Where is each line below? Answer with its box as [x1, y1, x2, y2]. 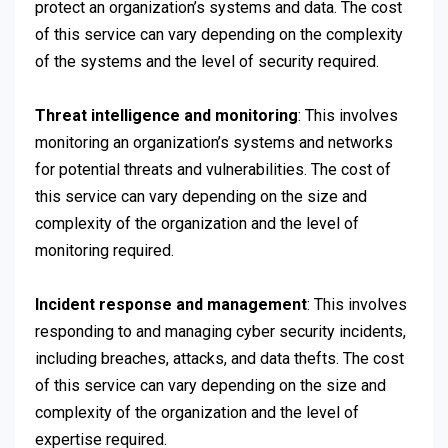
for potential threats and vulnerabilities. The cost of [35, 160, 391, 180]
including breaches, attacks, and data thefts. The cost [35, 349, 404, 369]
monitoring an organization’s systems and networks [35, 133, 393, 153]
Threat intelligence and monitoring [35, 106, 298, 126]
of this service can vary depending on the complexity [35, 25, 403, 45]
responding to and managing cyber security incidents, [35, 322, 406, 342]
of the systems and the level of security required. [35, 52, 379, 72]
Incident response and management [35, 295, 307, 315]
